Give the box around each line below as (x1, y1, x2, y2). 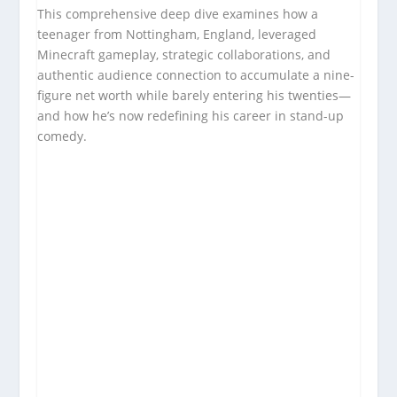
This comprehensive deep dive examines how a (37, 4, 319, 22)
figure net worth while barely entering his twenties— (37, 86, 352, 104)
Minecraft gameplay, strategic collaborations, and (37, 45, 331, 63)
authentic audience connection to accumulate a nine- (37, 66, 355, 83)
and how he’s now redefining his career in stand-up (37, 106, 345, 124)
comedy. (37, 127, 88, 144)
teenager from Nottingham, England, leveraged (37, 25, 317, 43)
